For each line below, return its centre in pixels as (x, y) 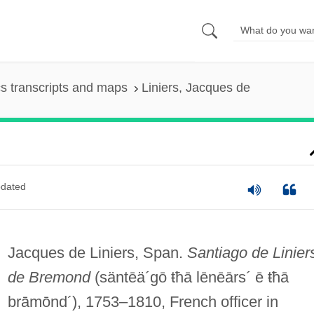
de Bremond (49, 277)
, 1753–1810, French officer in (177, 301)
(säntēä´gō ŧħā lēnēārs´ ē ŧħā (191, 277)
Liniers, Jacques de (196, 88)
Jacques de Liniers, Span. (97, 252)
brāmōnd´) (42, 301)
